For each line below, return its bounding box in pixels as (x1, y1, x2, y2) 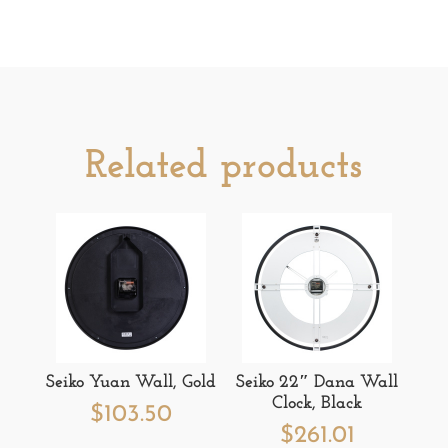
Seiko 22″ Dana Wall (236, 372, 399, 392)
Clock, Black (272, 393, 363, 413)
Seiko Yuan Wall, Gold (45, 372, 216, 392)
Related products (85, 146, 363, 187)
